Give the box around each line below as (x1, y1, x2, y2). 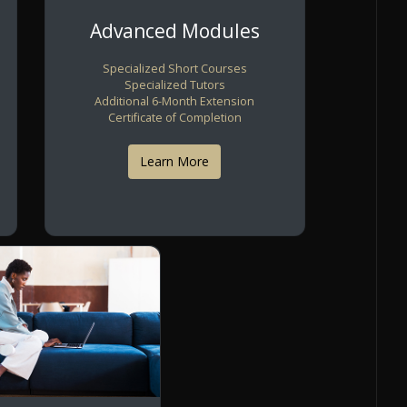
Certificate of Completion (107, 109, 242, 125)
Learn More (140, 153, 210, 171)
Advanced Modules (89, 17, 260, 44)
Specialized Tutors (124, 76, 225, 93)
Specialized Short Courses (102, 60, 247, 76)
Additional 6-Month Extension (94, 93, 255, 109)
